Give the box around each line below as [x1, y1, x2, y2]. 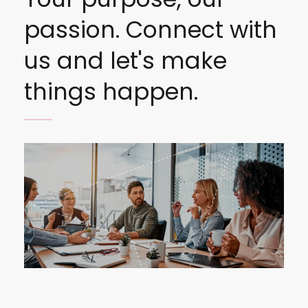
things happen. [23, 75, 198, 108]
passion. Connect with [23, 13, 277, 46]
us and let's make [23, 44, 227, 77]
